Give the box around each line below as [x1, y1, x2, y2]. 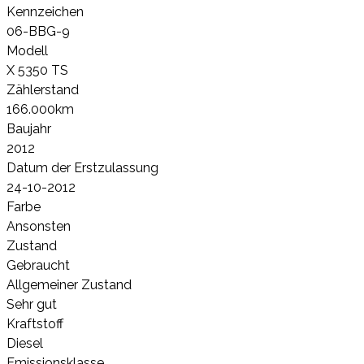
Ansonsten [6, 219, 71, 235]
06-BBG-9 [6, 24, 70, 40]
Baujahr [6, 121, 51, 137]
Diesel [6, 336, 43, 352]
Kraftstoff [6, 316, 63, 332]
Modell [6, 43, 48, 59]
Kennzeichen [6, 4, 84, 20]
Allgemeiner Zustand [6, 277, 132, 293]
